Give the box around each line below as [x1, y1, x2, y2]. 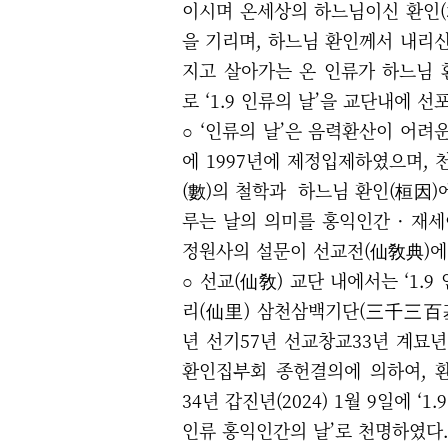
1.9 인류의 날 [210, 86, 315, 113]
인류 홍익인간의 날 [182, 416, 330, 443]
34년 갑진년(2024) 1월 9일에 [182, 386, 417, 413]
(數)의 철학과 [182, 176, 299, 203]
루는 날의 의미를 [182, 206, 322, 233]
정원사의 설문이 [182, 236, 313, 263]
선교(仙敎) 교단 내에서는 [199, 266, 399, 293]
